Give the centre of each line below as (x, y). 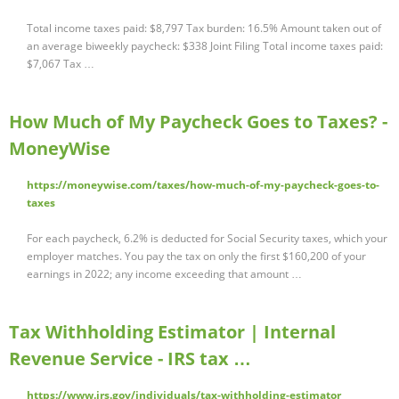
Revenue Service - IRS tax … (130, 359)
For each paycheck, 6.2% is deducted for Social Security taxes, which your (207, 239)
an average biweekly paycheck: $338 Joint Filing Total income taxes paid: (205, 46)
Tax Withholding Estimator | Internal (172, 332)
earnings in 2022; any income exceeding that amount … (164, 274)
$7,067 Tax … (61, 64)
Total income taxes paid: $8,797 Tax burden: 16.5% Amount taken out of (204, 28)
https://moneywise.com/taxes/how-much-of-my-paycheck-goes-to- (203, 185)
